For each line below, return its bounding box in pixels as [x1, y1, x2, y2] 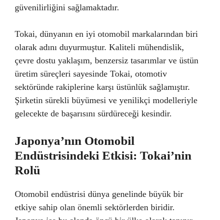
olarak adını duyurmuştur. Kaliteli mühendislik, [15, 42, 184, 52]
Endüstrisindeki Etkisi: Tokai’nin [15, 149, 192, 162]
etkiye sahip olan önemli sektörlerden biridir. [15, 202, 175, 212]
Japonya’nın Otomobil [15, 134, 135, 147]
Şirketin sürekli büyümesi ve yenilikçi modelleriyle [15, 95, 197, 105]
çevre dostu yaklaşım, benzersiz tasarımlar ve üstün [15, 55, 198, 65]
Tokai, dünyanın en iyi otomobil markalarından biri [15, 29, 198, 39]
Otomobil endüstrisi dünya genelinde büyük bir [15, 189, 183, 199]
